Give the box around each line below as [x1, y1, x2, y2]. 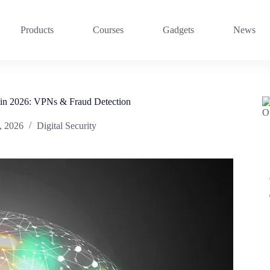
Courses [92, 25, 124, 35]
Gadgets [162, 25, 194, 35]
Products [20, 25, 54, 35]
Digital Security [37, 121, 97, 131]
